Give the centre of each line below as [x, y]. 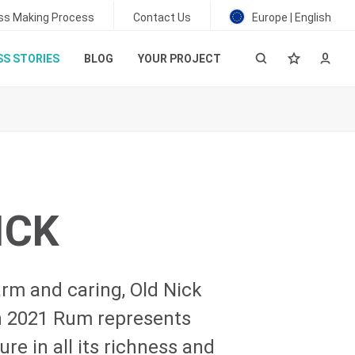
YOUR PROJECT [179, 59]
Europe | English [290, 17]
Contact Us [162, 17]
